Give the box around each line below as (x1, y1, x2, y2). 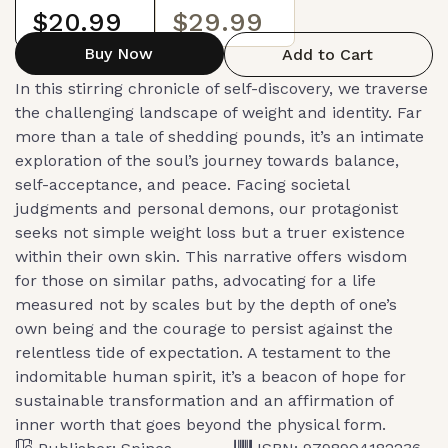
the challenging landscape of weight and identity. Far (15, 102, 422, 122)
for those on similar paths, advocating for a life (15, 270, 376, 290)
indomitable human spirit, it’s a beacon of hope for (15, 366, 406, 386)
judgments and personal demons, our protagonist (15, 198, 398, 218)
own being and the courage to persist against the (15, 318, 393, 338)
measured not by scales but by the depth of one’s (15, 294, 397, 314)
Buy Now (83, 43, 153, 63)
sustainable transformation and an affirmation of (15, 390, 393, 410)
